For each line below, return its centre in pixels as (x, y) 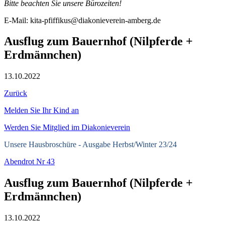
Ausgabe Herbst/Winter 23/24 (130, 145)
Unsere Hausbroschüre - (43, 145)
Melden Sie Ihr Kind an (41, 110)
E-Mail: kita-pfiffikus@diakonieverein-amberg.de (82, 20)
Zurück (16, 93)
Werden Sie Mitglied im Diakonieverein (67, 128)
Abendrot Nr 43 (29, 162)
